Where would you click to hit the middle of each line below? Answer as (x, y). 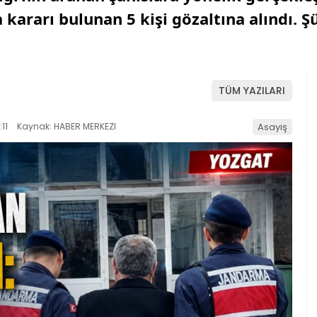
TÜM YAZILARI (252, 91)
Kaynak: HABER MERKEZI (65, 126)
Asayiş (272, 127)
